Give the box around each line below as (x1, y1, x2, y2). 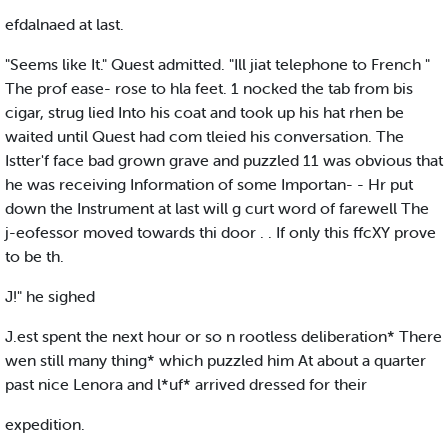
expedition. (5, 414, 85, 435)
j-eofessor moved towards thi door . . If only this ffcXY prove (5, 222, 436, 243)
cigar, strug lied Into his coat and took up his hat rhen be (5, 102, 404, 123)
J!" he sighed (5, 286, 95, 307)
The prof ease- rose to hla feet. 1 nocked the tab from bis (5, 78, 413, 99)
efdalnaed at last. (5, 14, 124, 35)
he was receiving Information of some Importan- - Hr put (5, 174, 413, 195)
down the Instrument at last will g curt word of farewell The (5, 198, 429, 219)
